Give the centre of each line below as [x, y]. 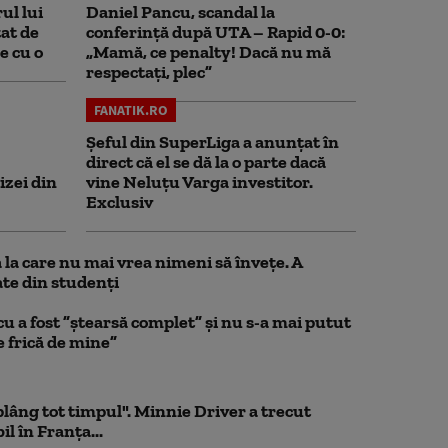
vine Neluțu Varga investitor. [199, 181]
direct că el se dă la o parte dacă [206, 161]
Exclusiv [119, 201]
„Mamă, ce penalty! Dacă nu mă [208, 51]
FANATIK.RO [131, 109]
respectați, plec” [149, 71]
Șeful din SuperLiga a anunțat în [212, 141]
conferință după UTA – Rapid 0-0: [215, 31]
